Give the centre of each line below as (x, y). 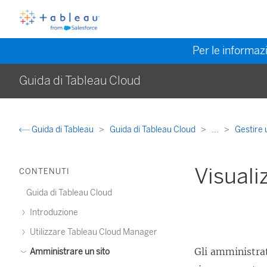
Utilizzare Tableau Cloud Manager (93, 232)
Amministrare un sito (69, 252)
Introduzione (53, 212)
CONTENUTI (44, 171)
